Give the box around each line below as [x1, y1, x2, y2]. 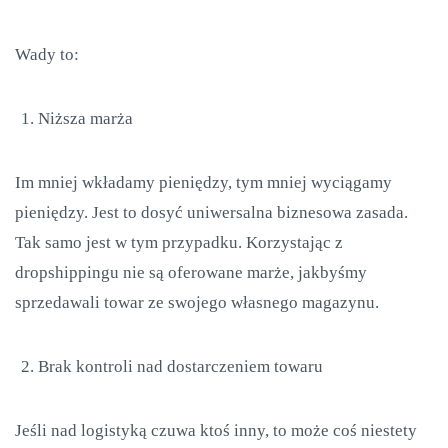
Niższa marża [38, 109, 133, 128]
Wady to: [15, 45, 79, 64]
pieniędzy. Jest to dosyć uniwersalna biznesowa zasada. [15, 203, 408, 222]
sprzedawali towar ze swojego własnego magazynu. [15, 293, 379, 312]
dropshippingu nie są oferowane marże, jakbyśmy [15, 263, 367, 282]
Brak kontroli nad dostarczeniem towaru [38, 357, 323, 376]
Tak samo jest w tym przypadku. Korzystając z [15, 233, 343, 252]
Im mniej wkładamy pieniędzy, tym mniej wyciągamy [15, 173, 392, 192]
